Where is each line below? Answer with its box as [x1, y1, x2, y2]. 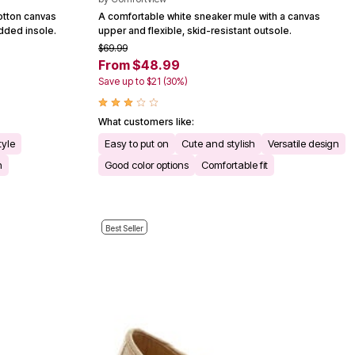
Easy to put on [105, 136, 169, 150]
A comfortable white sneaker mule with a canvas [98, 10, 320, 22]
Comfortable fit [201, 158, 268, 171]
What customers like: [98, 115, 194, 128]
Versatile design [268, 136, 339, 150]
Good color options [105, 158, 189, 171]
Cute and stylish [181, 136, 255, 150]
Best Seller [105, 223, 143, 233]
